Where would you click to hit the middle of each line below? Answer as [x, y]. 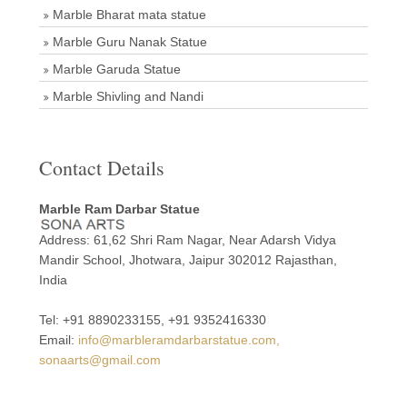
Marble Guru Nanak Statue [129, 42]
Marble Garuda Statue [116, 69]
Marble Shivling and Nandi [128, 96]
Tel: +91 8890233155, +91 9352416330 [152, 320]
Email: [58, 340]
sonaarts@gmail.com [99, 360]
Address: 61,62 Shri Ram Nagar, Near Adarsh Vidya [187, 240]
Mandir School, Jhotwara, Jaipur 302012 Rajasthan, [188, 260]
